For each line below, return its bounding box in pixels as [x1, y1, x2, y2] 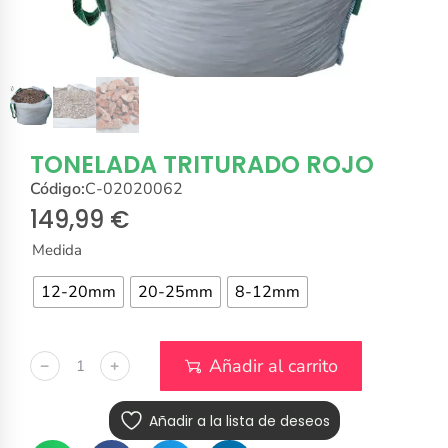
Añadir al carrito [209, 354, 338, 379]
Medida [32, 240, 82, 261]
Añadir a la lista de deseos [148, 410, 330, 431]
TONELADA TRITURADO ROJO [30, 148, 374, 182]
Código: [30, 178, 85, 201]
